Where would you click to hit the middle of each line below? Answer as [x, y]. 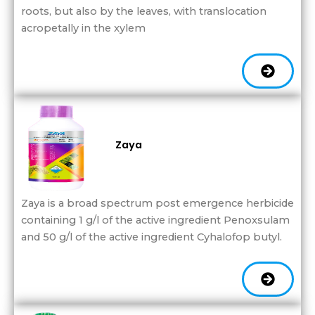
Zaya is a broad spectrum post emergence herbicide [157, 203]
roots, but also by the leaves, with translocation [144, 12]
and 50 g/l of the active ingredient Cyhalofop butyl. [152, 237]
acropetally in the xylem [83, 28]
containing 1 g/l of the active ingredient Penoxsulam [155, 220]
